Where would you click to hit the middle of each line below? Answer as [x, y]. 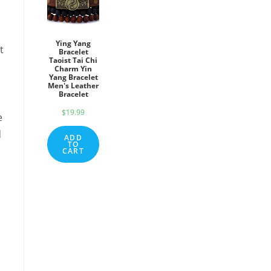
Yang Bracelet [73, 77]
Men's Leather [73, 86]
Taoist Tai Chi [73, 60]
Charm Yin [73, 69]
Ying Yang [73, 43]
